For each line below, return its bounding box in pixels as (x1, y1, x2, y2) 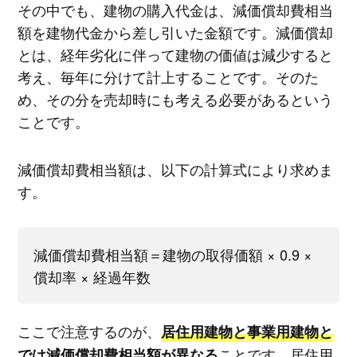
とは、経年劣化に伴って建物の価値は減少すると (17, 44, 333, 65)
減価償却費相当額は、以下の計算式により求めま (17, 158, 333, 179)
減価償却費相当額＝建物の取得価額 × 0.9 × (33, 244, 312, 265)
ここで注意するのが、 (17, 320, 161, 342)
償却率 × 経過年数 (33, 266, 151, 288)
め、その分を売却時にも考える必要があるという (17, 88, 333, 110)
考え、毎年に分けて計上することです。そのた (17, 66, 319, 88)
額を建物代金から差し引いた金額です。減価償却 (17, 22, 333, 43)
